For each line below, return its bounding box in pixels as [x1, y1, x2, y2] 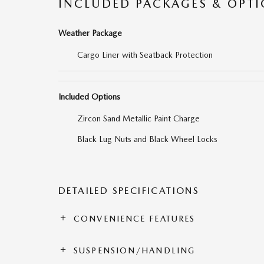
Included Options [58, 92, 120, 101]
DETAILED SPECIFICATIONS [58, 185, 200, 196]
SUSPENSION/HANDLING [74, 246, 196, 255]
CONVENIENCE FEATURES [74, 214, 196, 223]
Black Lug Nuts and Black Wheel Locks [77, 134, 217, 144]
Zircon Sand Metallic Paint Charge [77, 114, 200, 123]
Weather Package [58, 28, 122, 38]
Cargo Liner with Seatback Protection [77, 50, 213, 60]
